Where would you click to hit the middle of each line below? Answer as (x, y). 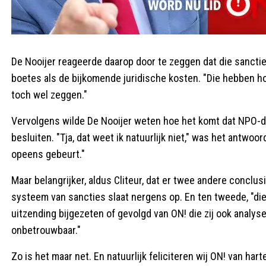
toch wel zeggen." (49, 94)
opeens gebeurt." (48, 154)
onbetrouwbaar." (46, 230)
